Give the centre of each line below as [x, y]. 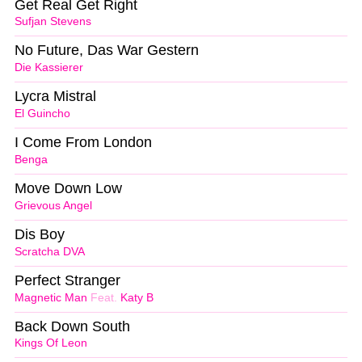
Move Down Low [68, 189]
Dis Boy [40, 234]
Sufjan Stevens [53, 22]
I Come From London [83, 143]
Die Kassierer [49, 68]
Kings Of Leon [51, 343]
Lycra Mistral [55, 97]
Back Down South [72, 326]
